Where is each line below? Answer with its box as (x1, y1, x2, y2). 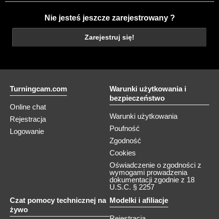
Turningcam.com (10, 85, 67, 93)
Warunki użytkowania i (109, 85, 186, 93)
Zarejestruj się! (85, 33, 134, 42)
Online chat (10, 103, 46, 111)
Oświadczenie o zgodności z (109, 161, 201, 169)
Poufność (109, 124, 140, 132)
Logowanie (10, 127, 44, 135)
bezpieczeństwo (109, 94, 165, 102)
